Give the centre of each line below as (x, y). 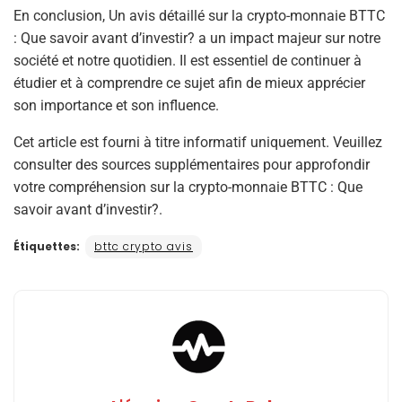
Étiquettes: (47, 246)
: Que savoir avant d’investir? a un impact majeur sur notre (197, 38)
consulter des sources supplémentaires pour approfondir (192, 164)
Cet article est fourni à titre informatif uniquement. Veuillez (198, 142)
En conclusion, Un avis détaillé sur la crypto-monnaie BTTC (199, 15)
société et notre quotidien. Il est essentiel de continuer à (188, 60)
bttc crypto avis (144, 246)
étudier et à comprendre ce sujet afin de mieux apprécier (189, 83)
